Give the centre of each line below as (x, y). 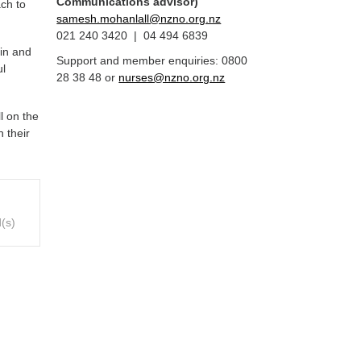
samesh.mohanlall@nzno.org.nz (139, 19)
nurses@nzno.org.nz (172, 77)
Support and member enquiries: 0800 (152, 60)
